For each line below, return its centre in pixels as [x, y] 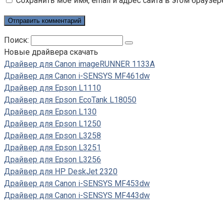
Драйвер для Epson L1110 [53, 88]
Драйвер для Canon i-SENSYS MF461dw [77, 76]
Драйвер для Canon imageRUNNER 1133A [79, 64]
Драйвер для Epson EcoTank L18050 [70, 100]
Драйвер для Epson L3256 [53, 159]
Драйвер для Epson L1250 [53, 123]
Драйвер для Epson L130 [50, 111]
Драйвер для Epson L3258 [53, 135]
